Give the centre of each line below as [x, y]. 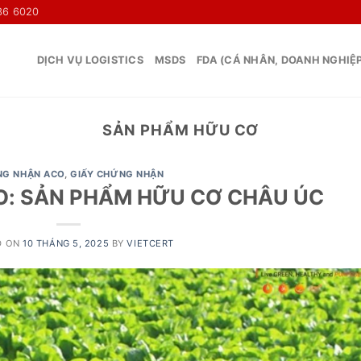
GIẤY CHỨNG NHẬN [117, 174]
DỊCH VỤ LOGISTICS [90, 60]
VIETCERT [150, 243]
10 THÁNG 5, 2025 [66, 243]
